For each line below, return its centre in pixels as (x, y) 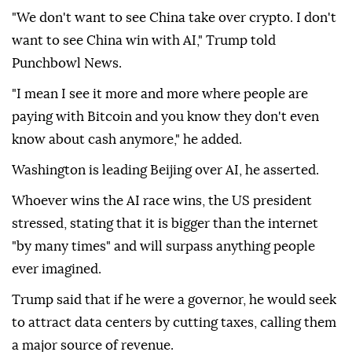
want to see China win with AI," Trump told (144, 41)
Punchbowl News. (67, 64)
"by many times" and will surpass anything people (163, 247)
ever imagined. (57, 269)
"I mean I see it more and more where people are (160, 94)
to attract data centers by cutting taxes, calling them (174, 323)
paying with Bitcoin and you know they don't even (165, 117)
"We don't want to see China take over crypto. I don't (174, 18)
